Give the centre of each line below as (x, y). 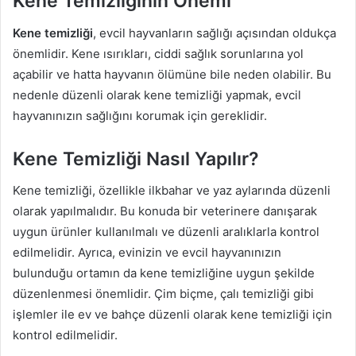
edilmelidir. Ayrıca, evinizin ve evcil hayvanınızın (147, 253)
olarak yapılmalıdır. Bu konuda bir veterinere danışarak (165, 211)
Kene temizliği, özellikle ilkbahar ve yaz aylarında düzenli (172, 191)
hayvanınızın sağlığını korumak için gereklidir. (140, 115)
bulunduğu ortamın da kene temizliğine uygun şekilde (164, 273)
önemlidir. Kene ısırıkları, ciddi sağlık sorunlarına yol (158, 53)
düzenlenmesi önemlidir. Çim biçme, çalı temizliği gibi (163, 294)
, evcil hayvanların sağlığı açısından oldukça (215, 33)
